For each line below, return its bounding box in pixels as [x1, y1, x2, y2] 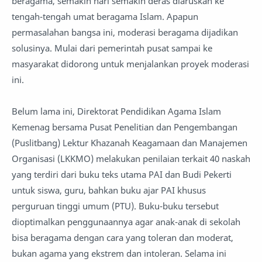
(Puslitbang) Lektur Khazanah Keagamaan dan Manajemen [12, 137, 247, 149]
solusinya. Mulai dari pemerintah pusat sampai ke [12, 42, 212, 54]
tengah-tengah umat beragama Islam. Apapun [12, 11, 198, 22]
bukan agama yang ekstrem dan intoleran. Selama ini [12, 247, 226, 259]
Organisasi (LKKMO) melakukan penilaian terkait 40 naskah [12, 153, 250, 164]
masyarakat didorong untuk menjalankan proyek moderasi [12, 58, 249, 70]
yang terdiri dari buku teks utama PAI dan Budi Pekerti [12, 168, 232, 180]
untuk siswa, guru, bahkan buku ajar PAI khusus [12, 184, 206, 196]
